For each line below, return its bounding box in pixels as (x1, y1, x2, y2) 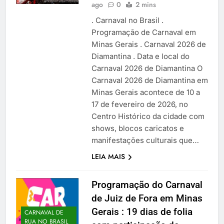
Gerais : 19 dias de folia (91, 206, 192, 218)
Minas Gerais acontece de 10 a (91, 87, 200, 97)
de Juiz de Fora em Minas (91, 192, 202, 204)
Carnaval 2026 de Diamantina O (91, 63, 202, 73)
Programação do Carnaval (91, 179, 202, 191)
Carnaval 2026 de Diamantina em (91, 75, 208, 85)
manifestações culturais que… (91, 135, 199, 145)
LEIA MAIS (91, 151, 125, 162)
